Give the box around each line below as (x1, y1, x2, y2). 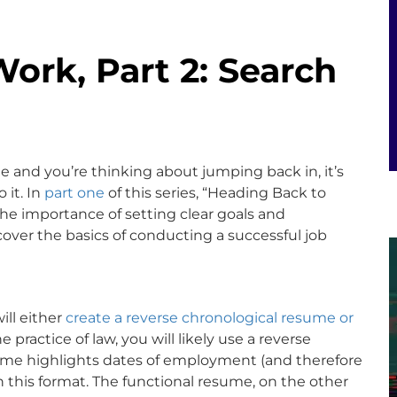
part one (44, 183, 105, 201)
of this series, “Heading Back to (105, 183, 326, 201)
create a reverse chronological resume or (66, 308, 354, 326)
